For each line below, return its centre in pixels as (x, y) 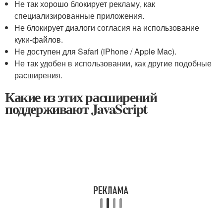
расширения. (39, 75)
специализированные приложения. (80, 16)
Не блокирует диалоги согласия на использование (107, 28)
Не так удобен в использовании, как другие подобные (113, 63)
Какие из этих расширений (81, 97)
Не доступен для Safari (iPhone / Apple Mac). (96, 51)
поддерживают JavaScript (76, 109)
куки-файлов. (39, 39)
